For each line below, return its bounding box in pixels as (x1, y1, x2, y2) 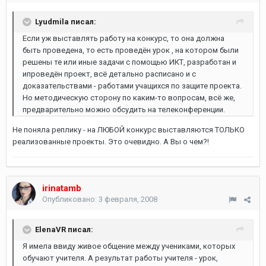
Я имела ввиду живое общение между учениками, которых (23, 242, 235, 251)
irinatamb (42, 183, 81, 194)
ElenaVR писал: (35, 224, 93, 234)
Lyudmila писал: (35, 17, 96, 26)
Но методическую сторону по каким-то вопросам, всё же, (23, 93, 235, 102)
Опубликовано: (42, 195, 99, 204)
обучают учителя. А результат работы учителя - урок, (23, 254, 218, 262)
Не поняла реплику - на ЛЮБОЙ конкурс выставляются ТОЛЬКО (12, 125, 245, 134)
